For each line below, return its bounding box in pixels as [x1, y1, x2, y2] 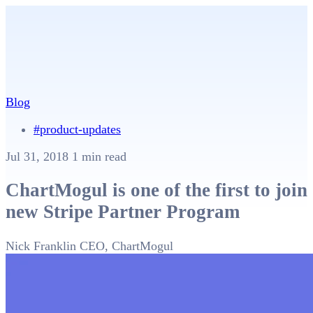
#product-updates [34, 122, 121, 136]
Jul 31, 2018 [6, 150, 72, 163]
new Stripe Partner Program [6, 201, 240, 223]
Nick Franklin [6, 238, 76, 253]
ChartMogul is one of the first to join [6, 180, 307, 201]
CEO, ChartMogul [80, 238, 173, 253]
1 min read [72, 150, 126, 163]
